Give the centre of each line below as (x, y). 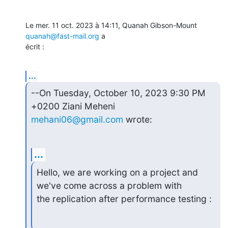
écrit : (35, 46)
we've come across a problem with (109, 186)
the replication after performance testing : (124, 199)
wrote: (137, 119)
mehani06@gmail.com (77, 119)
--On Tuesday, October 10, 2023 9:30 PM (118, 93)
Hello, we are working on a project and (117, 173)
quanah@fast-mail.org (62, 36)
